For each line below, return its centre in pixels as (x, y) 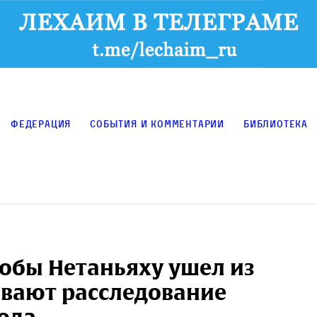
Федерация (41, 124)
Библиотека (276, 124)
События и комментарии (157, 124)
